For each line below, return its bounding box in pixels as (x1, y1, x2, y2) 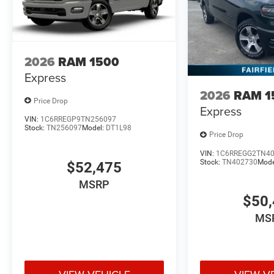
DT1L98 (106, 124, 131, 133)
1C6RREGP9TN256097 (40, 115, 116, 124)
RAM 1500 (58, 52, 119, 71)
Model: (82, 124, 106, 133)
